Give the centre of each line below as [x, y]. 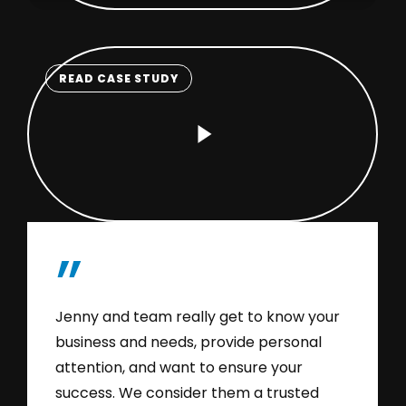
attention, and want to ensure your [179, 368]
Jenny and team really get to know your [198, 317]
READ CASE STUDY [119, 78]
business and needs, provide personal [189, 343]
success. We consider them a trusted [188, 393]
